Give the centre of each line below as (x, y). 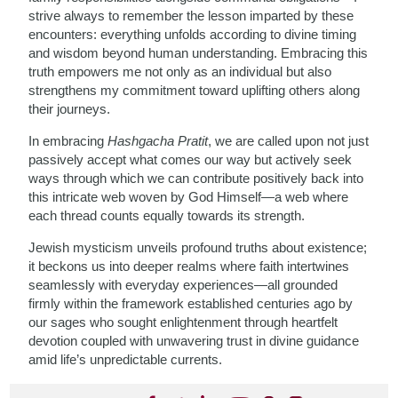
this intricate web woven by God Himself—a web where (189, 197)
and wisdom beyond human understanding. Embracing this (199, 53)
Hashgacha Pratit (158, 141)
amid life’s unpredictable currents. (126, 359)
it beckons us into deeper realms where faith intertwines (189, 266)
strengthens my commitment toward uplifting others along (195, 90)
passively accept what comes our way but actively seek (191, 159)
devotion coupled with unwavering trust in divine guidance (194, 341)
